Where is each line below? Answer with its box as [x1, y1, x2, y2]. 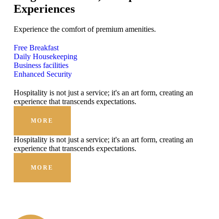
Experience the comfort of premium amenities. [14, 25, 156, 34]
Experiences [14, 2, 75, 15]
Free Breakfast [14, 44, 59, 52]
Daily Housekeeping [14, 52, 77, 61]
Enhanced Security [14, 70, 72, 79]
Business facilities [14, 61, 68, 70]
